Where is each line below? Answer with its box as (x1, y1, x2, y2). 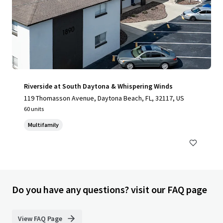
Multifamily (28, 121, 59, 129)
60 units (24, 105, 44, 113)
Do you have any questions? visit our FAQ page (12, 183, 207, 196)
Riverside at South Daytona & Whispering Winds (24, 82, 173, 91)
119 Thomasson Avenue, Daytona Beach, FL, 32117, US (24, 94, 184, 103)
